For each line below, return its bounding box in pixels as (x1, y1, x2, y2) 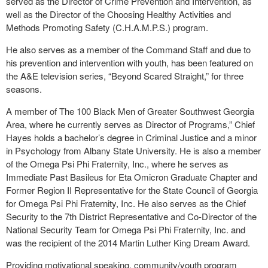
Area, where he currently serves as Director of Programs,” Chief (6, 118, 255, 130)
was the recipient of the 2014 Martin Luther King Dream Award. (6, 236, 250, 249)
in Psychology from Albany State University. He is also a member (6, 144, 261, 157)
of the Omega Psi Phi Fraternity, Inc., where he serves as (6, 157, 229, 170)
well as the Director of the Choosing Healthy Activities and (6, 8, 231, 20)
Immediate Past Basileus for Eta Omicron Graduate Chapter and (6, 170, 257, 183)
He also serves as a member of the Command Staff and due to (6, 43, 251, 56)
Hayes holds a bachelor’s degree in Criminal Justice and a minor (6, 131, 257, 144)
